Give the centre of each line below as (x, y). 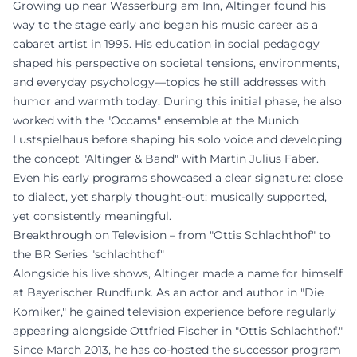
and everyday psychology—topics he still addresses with (169, 82)
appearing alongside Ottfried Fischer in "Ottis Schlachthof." (178, 330)
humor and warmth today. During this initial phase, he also (177, 101)
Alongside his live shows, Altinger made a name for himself (178, 273)
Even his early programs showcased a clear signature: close (178, 177)
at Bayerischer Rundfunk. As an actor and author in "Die (168, 292)
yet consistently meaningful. (92, 216)
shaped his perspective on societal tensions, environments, (176, 63)
